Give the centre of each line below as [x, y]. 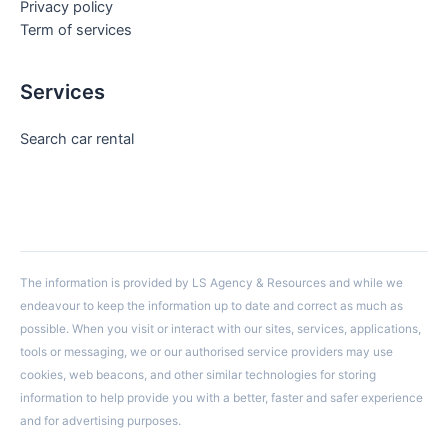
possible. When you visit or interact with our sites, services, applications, [220, 329]
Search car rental [77, 138]
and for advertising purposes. [100, 421]
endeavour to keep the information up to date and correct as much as [211, 306]
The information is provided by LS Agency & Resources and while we [211, 283]
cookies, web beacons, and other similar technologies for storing [198, 375]
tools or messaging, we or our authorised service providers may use [206, 352]
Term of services [76, 29]
